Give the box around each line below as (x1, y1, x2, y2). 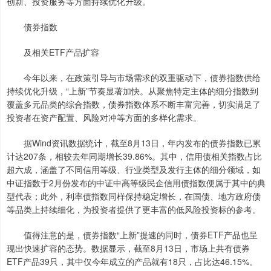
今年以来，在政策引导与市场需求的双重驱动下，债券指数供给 (7, 71, 261, 83)
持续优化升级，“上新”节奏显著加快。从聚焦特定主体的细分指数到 (7, 84, 258, 97)
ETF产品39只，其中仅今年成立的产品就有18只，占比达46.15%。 (7, 255, 258, 267)
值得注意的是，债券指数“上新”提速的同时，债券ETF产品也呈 (7, 228, 258, 241)
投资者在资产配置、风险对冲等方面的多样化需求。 (7, 111, 201, 123)
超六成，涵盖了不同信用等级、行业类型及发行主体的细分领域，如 (7, 163, 261, 175)
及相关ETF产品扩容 (7, 45, 99, 58)
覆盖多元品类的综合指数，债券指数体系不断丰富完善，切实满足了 (7, 97, 261, 110)
